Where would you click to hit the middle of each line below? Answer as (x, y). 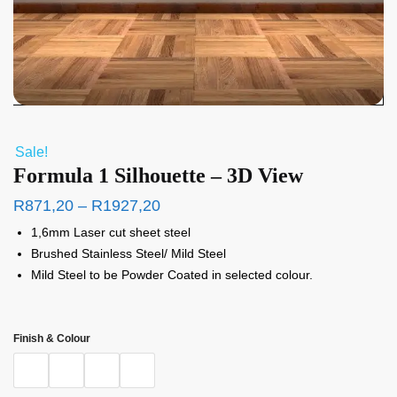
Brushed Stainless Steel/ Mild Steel (128, 253)
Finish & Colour (52, 339)
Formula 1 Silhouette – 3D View (158, 175)
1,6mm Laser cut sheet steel (111, 232)
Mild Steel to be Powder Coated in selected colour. (172, 274)
